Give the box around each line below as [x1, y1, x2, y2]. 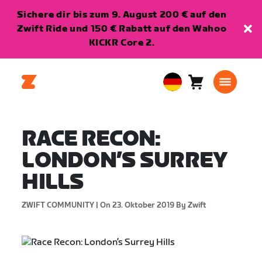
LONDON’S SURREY [22, 149, 227, 174]
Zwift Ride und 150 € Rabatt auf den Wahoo [16, 23, 227, 35]
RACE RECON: [22, 127, 161, 152]
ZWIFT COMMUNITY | [22, 201, 99, 210]
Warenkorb [195, 82, 247, 94]
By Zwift [174, 201, 207, 210]
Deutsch [167, 113, 194, 122]
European [167, 84, 205, 94]
